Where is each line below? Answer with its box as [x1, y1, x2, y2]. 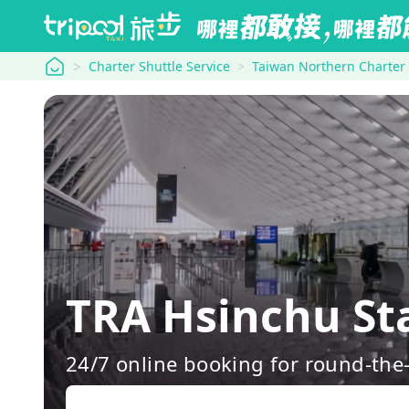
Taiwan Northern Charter [252, 58, 405, 75]
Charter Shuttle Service [89, 58, 230, 75]
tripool [43, 54, 89, 75]
